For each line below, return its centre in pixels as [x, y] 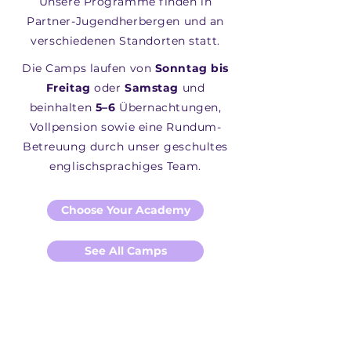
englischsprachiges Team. [125, 166]
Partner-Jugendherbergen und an [125, 21]
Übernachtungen [169, 107]
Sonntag [181, 68]
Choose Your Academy [125, 210]
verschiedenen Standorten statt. [125, 41]
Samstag [152, 88]
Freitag [70, 88]
